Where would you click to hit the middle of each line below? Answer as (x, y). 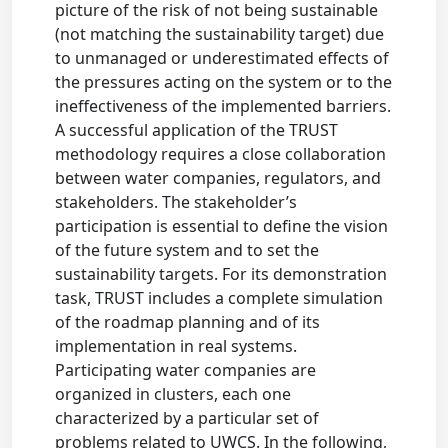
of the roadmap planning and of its (188, 322)
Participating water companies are (186, 370)
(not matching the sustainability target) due (220, 34)
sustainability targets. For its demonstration (221, 274)
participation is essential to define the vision (222, 226)
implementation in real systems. (176, 346)
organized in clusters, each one (173, 394)
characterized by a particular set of (187, 418)
